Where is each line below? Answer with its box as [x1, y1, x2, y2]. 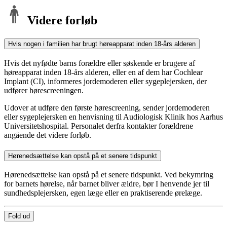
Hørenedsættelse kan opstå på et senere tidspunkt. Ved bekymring [4, 170, 213, 179]
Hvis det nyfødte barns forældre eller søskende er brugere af [4, 59, 195, 67]
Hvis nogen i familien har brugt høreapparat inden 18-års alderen [8, 40, 196, 48]
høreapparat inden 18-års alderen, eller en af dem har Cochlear [4, 68, 203, 77]
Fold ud [8, 212, 30, 220]
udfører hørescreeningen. [4, 86, 84, 95]
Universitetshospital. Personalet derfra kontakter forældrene [4, 122, 193, 130]
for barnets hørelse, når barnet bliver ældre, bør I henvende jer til [4, 179, 209, 188]
